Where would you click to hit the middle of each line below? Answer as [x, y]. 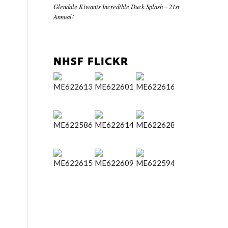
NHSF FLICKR [91, 62]
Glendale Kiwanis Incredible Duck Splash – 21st [117, 7]
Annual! [64, 17]
